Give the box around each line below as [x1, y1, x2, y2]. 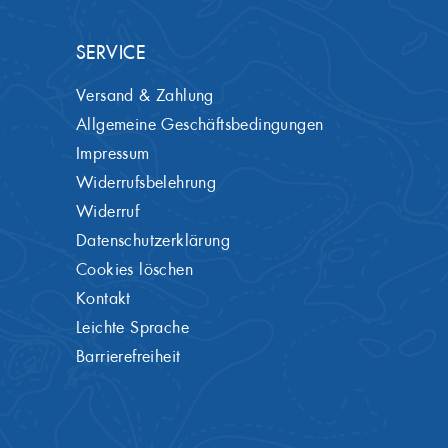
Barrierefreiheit [76, 346, 181, 368]
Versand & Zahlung [76, 85, 214, 107]
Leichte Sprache [76, 317, 189, 339]
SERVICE [76, 41, 146, 65]
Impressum [76, 143, 150, 165]
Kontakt [76, 288, 131, 310]
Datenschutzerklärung [76, 230, 230, 252]
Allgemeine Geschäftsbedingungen [76, 114, 324, 136]
